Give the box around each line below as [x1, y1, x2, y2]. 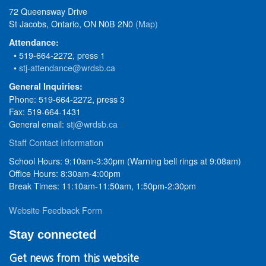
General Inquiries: [9, 80, 83, 92]
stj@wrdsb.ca [66, 118, 118, 130]
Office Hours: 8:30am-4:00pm [9, 167, 121, 179]
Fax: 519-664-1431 [9, 105, 81, 118]
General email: [9, 118, 66, 130]
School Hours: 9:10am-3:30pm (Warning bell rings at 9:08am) [9, 154, 241, 167]
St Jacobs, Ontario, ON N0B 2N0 [9, 17, 135, 30]
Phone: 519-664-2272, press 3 [9, 93, 125, 105]
